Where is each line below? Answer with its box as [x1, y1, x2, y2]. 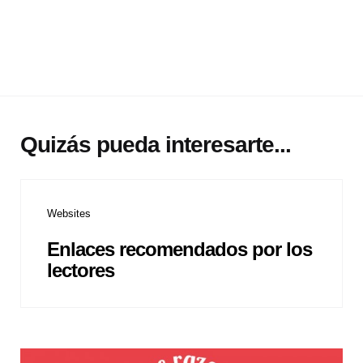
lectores [47, 258, 114, 281]
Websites [47, 207, 91, 220]
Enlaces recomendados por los [47, 237, 312, 260]
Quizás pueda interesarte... [20, 132, 291, 158]
